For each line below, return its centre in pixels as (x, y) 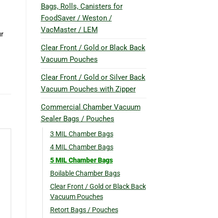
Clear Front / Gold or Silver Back (93, 77)
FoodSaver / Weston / (76, 18)
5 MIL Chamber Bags (81, 160)
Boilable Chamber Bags (85, 173)
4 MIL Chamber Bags (82, 147)
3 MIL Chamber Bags (82, 134)
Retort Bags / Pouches (84, 209)
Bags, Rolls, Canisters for (82, 6)
